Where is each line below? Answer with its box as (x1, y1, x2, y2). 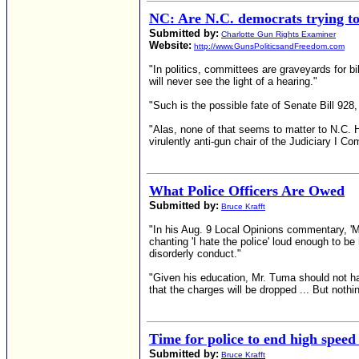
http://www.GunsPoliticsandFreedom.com (194, 42, 345, 50)
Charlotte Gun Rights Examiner (221, 30, 336, 38)
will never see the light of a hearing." (149, 75, 317, 87)
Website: (149, 39, 192, 51)
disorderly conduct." (149, 248, 241, 260)
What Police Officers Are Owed (149, 183, 345, 199)
